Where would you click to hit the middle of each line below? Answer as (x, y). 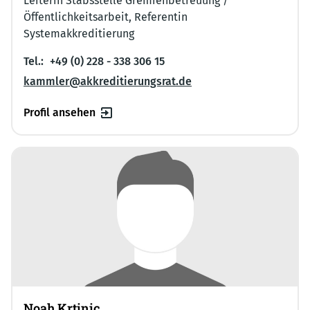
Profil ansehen (60, 112)
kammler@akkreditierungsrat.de (108, 81)
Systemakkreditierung (79, 33)
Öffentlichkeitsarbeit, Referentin (106, 17)
